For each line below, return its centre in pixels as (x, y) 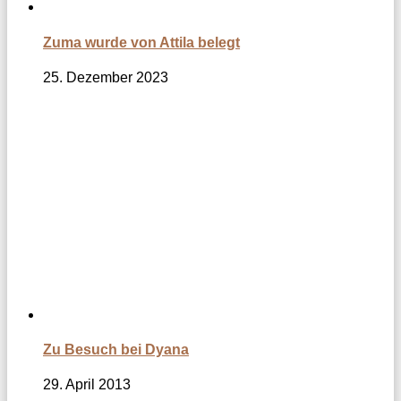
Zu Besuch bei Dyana (116, 350)
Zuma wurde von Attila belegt (141, 42)
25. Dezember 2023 (106, 77)
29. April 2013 (87, 385)
